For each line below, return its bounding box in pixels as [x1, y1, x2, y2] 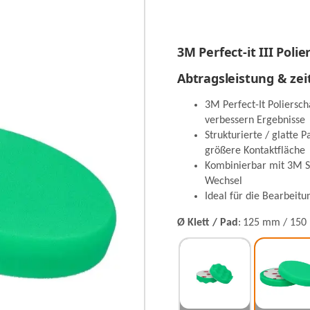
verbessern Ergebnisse [205, 115, 305, 127]
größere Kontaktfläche [205, 145, 305, 157]
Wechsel [205, 176, 242, 188]
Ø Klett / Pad [177, 217, 238, 229]
